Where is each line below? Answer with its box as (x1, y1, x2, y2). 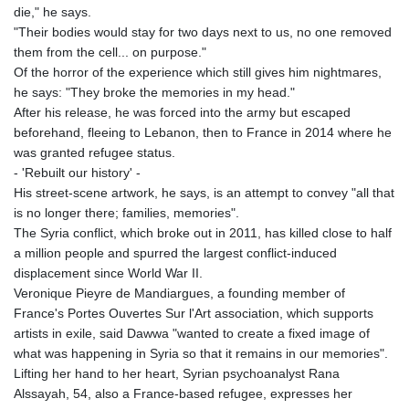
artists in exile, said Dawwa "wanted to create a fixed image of (14, 325, 370, 341)
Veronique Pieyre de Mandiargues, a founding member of (14, 285, 345, 300)
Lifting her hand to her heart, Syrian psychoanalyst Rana (14, 365, 340, 381)
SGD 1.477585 (195, 255, 278, 270)
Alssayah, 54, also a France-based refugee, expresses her (14, 385, 352, 401)
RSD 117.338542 (195, 94, 292, 110)
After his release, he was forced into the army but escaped (14, 104, 351, 120)
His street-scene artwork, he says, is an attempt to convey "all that (14, 184, 394, 200)
